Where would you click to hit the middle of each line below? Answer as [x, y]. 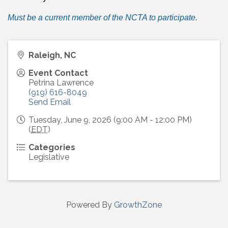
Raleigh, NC [52, 55]
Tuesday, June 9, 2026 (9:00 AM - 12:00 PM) [110, 120]
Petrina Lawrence [61, 83]
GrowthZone [138, 205]
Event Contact [58, 73]
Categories [52, 148]
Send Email [50, 102]
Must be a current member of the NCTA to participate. [103, 18]
